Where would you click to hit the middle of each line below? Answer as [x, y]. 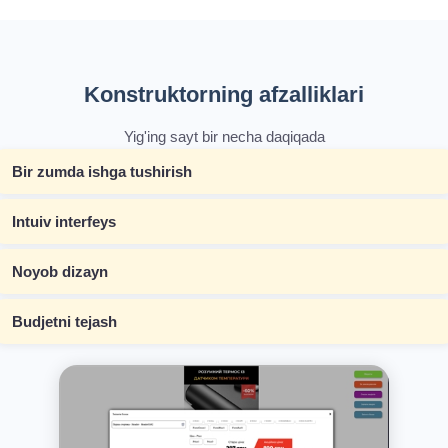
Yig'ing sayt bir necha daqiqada [224, 136]
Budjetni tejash [64, 321]
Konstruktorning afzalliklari [224, 94]
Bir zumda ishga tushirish [102, 171]
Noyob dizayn [60, 271]
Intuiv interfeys [64, 221]
